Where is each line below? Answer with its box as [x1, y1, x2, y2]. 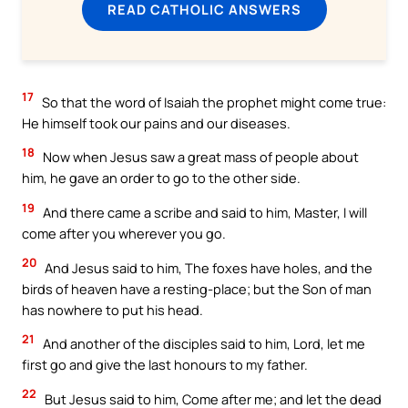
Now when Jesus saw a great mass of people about [40, 148, 359, 167]
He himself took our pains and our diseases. [22, 113, 291, 132]
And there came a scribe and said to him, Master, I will [40, 203, 367, 221]
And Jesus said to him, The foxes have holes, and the [42, 258, 372, 277]
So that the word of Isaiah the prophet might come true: [39, 92, 386, 111]
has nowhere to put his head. [22, 300, 203, 319]
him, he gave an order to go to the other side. [22, 168, 301, 188]
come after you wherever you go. [22, 224, 226, 242]
